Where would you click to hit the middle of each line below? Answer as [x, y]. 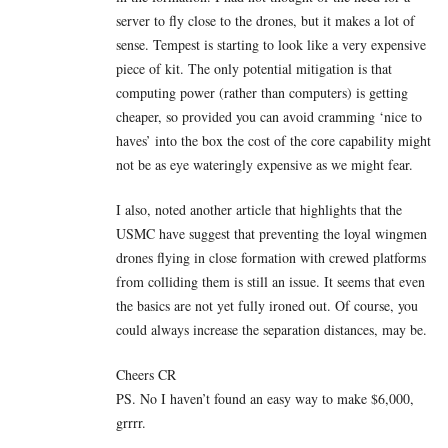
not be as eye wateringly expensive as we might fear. [264, 164]
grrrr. [131, 422]
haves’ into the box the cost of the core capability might [273, 140]
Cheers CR [146, 374]
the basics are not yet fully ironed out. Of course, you [267, 305]
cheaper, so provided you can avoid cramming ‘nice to [269, 116]
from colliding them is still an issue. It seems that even [270, 281]
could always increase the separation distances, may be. [271, 329]
